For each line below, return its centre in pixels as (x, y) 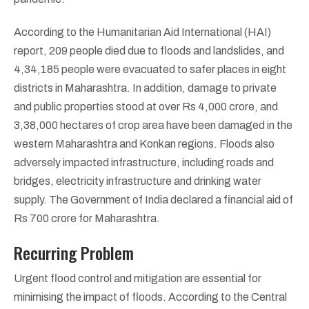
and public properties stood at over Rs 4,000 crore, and (146, 106)
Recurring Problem (74, 252)
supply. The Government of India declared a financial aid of (153, 199)
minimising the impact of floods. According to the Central (150, 297)
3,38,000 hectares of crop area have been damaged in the (153, 125)
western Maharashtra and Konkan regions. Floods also (144, 143)
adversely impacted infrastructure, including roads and (144, 162)
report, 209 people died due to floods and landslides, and (149, 50)
